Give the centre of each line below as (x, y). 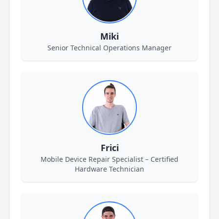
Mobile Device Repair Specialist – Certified (109, 159)
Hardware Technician (109, 169)
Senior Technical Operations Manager (109, 48)
